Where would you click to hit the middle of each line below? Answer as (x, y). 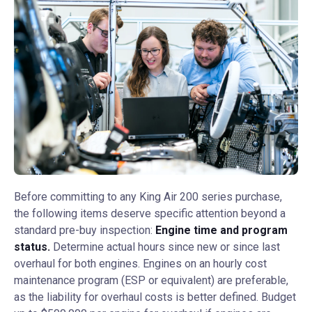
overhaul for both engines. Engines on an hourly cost (140, 264)
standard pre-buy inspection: (85, 230)
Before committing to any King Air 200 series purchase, (148, 197)
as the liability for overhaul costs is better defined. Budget (155, 297)
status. (32, 247)
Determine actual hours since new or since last (165, 247)
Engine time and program (221, 230)
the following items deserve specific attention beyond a (150, 213)
